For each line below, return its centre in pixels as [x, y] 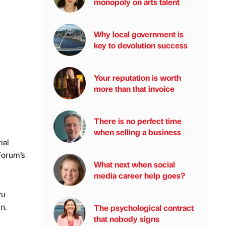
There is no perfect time [138, 121]
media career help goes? [139, 175]
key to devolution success [141, 45]
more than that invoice [134, 89]
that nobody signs [127, 219]
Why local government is [139, 34]
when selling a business [137, 132]
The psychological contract [144, 208]
